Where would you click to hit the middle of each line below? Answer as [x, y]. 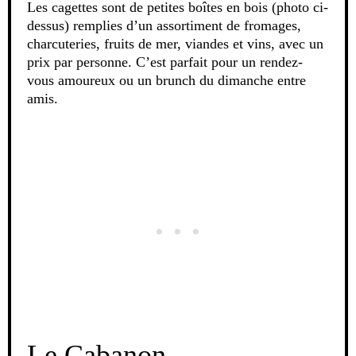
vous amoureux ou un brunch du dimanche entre [166, 81]
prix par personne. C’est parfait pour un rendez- [165, 62]
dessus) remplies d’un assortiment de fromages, [164, 26]
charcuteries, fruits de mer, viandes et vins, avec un [175, 44]
